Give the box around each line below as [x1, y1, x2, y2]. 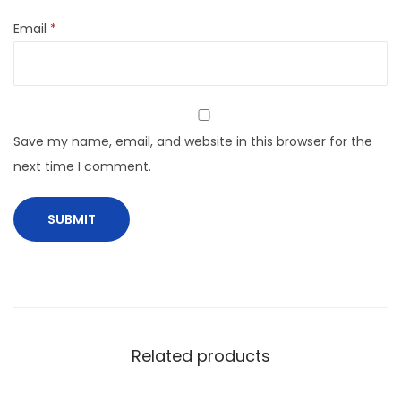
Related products [131, 345, 270, 367]
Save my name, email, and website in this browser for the [13, 132, 372, 150]
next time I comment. [13, 158, 151, 175]
